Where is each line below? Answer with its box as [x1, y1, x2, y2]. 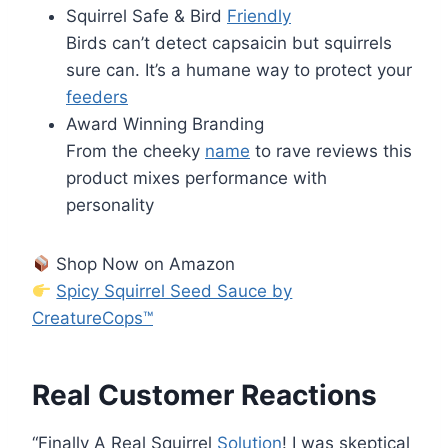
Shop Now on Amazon [51, 253, 236, 274]
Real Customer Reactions [32, 377, 377, 412]
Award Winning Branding [66, 113, 264, 134]
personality [66, 194, 154, 215]
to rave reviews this [250, 140, 412, 161]
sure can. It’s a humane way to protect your [66, 59, 412, 80]
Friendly [227, 5, 291, 26]
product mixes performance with [66, 167, 327, 188]
